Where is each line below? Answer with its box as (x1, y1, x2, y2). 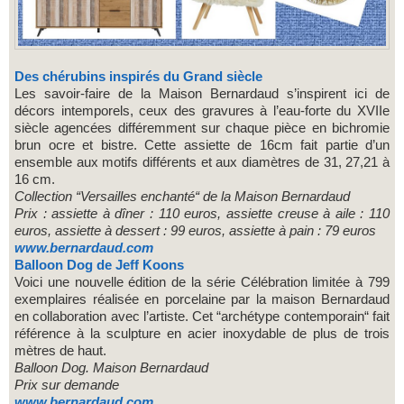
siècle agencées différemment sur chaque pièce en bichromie (14, 119, 390, 135)
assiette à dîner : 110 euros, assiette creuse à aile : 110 (46, 205, 390, 221)
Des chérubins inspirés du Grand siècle (24, 68, 262, 84)
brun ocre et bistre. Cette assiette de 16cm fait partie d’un (14, 136, 390, 152)
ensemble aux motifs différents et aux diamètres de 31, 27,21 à (14, 153, 390, 170)
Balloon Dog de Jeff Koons (14, 256, 184, 272)
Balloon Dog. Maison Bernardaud (14, 359, 208, 375)
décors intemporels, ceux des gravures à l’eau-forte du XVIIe (14, 102, 390, 118)
